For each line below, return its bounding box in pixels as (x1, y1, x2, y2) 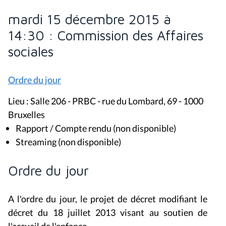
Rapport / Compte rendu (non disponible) (16, 123, 176, 134)
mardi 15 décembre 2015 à (8, 11, 171, 28)
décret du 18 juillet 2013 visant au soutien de (8, 207, 208, 218)
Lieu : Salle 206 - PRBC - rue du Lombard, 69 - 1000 (8, 95, 203, 107)
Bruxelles (8, 109, 45, 121)
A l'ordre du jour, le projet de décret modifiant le (8, 193, 208, 205)
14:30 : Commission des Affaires (8, 27, 203, 44)
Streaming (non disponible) (16, 136, 121, 148)
